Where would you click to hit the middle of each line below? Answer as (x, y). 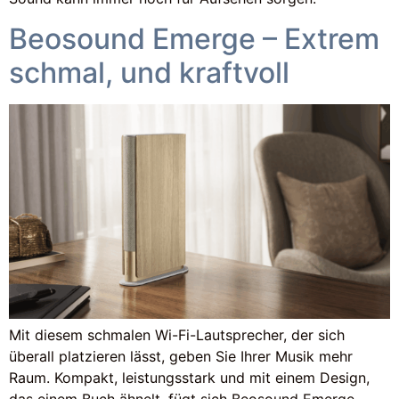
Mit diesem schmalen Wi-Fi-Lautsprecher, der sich (177, 334)
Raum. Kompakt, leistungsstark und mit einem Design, (189, 377)
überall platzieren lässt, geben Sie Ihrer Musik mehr (181, 356)
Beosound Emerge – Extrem (194, 38)
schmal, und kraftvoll (149, 72)
